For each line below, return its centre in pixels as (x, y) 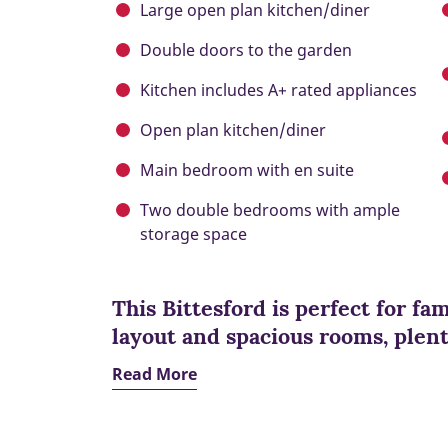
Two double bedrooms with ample (270, 210)
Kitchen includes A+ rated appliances (278, 90)
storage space (193, 234)
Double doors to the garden (246, 50)
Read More (154, 374)
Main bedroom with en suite (247, 170)
